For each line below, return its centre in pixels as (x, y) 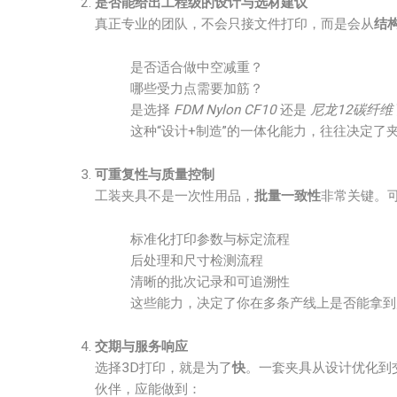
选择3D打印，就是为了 (163, 368)
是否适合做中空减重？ (197, 67)
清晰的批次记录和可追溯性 (210, 282)
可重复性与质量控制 (155, 175)
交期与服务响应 (141, 346)
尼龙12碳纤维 (351, 110)
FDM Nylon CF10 (225, 110)
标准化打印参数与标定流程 (210, 239)
